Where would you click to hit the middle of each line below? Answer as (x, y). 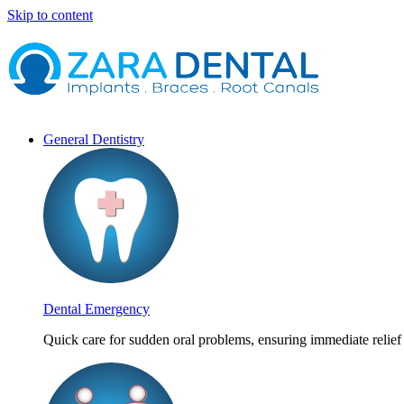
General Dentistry (94, 139)
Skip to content (50, 15)
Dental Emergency (96, 309)
